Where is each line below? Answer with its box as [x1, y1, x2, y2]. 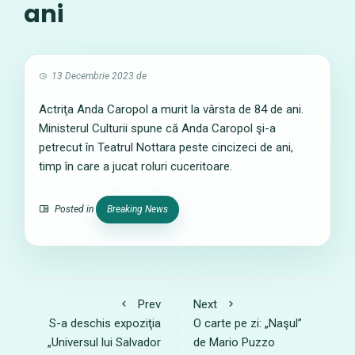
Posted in [52, 204, 96, 215]
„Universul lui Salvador [48, 335, 161, 349]
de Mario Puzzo [193, 335, 275, 349]
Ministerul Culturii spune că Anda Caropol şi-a [39, 121, 276, 136]
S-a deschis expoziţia [49, 316, 161, 330]
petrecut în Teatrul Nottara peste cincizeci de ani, [39, 140, 293, 155]
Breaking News [107, 204, 168, 215]
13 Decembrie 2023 [52, 71, 134, 82]
